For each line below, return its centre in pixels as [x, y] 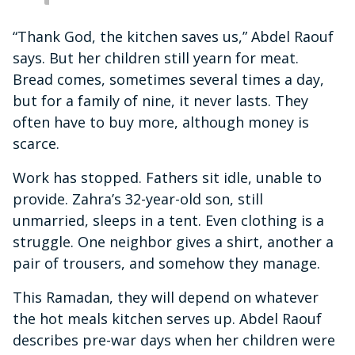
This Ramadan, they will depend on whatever [166, 297]
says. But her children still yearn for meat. [156, 57]
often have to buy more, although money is [161, 122]
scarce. [36, 143]
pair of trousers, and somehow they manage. [166, 263]
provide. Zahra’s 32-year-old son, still [138, 198]
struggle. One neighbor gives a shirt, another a [173, 241]
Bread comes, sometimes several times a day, [168, 79]
